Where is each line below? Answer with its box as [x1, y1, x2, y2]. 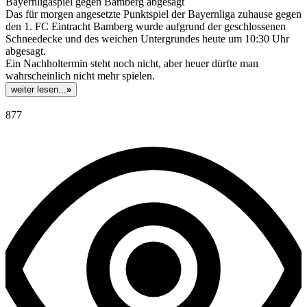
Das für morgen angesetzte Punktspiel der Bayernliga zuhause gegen [5, 8, 302, 21]
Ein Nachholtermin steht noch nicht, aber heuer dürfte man [5, 58, 258, 70]
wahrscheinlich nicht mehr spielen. [5, 70, 155, 82]
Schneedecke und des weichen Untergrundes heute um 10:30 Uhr [5, 33, 289, 45]
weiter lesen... [11, 84, 66, 95]
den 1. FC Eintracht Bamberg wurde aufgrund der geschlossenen [5, 21, 286, 33]
